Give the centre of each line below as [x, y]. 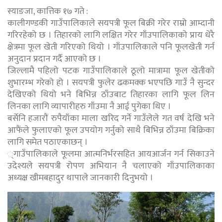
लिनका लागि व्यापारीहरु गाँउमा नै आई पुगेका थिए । [89, 107]
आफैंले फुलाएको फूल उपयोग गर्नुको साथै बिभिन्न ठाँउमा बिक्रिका [111, 131]
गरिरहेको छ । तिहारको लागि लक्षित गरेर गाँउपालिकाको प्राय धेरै [111, 35]
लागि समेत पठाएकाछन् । [48, 142]
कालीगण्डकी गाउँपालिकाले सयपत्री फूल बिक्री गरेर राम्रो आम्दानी [111, 24]
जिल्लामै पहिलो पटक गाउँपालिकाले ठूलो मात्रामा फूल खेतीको [111, 71]
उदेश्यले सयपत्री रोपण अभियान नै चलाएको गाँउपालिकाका [111, 166]
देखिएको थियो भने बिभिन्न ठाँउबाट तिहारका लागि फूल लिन [111, 95]
